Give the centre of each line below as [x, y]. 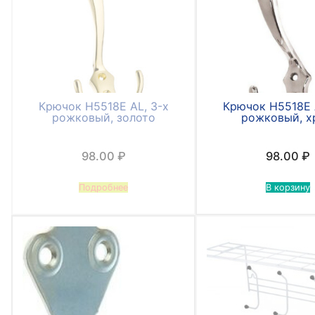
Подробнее [104, 188]
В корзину [288, 188]
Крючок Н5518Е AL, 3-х [103, 107]
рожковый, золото [103, 118]
